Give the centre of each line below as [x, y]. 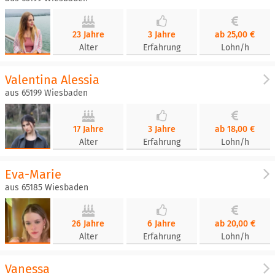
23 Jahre [88, 35]
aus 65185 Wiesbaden [47, 188]
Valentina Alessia [52, 80]
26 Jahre [88, 224]
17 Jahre [88, 129]
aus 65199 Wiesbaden [46, 93]
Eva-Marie [33, 174]
